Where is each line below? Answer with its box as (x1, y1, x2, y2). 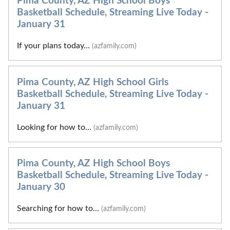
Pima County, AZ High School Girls (17, 77, 168, 87)
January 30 (17, 182, 65, 193)
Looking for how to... (17, 123, 93, 131)
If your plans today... (17, 42, 92, 50)
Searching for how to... (17, 204, 101, 213)
